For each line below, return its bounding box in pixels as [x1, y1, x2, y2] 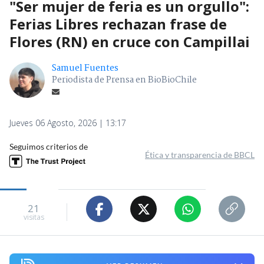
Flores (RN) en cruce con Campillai [9, 32, 250, 52]
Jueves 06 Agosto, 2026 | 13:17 [9, 117, 126, 129]
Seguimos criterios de [9, 141, 88, 152]
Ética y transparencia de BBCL [145, 150, 255, 160]
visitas [23, 212, 44, 222]
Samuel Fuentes [52, 61, 118, 76]
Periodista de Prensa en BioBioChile [52, 73, 197, 88]
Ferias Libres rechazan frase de [9, 14, 227, 34]
